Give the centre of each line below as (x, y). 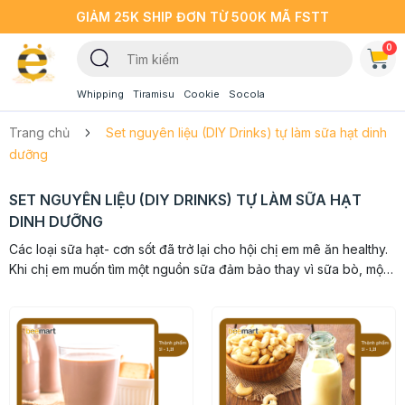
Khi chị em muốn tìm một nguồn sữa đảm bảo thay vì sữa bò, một (198, 269)
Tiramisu (153, 94)
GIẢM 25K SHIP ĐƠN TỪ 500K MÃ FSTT (202, 17)
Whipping (100, 94)
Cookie (201, 94)
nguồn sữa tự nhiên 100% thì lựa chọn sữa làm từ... (156, 289)
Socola (246, 94)
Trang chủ (39, 132)
